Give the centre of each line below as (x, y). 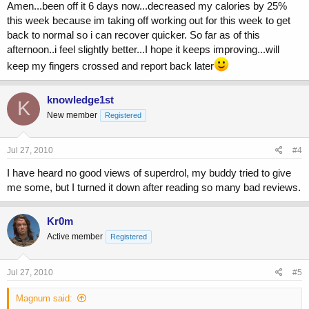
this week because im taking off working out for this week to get (149, 20)
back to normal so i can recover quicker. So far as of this (133, 34)
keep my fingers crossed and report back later (110, 66)
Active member (75, 237)
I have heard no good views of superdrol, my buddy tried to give (149, 173)
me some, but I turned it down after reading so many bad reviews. (154, 188)
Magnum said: (44, 298)
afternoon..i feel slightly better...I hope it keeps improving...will (143, 49)
